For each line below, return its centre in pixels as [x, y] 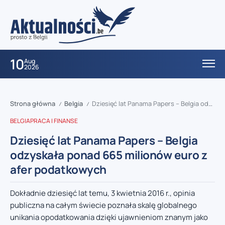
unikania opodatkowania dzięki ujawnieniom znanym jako [109, 217]
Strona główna [33, 104]
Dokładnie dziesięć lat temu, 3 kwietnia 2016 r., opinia [102, 193]
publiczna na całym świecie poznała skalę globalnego [103, 205]
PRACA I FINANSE [54, 121]
